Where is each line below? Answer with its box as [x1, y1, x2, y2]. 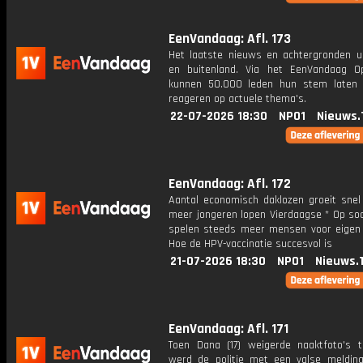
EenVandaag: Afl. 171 [169, 320, 288, 338]
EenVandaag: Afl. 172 [169, 175, 291, 193]
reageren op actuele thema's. [169, 92, 306, 106]
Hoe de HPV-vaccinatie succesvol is [169, 237, 332, 251]
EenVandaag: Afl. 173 [169, 30, 291, 48]
